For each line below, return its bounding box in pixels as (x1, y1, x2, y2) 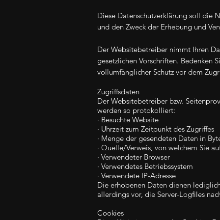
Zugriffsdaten (97, 87, 139, 96)
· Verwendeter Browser (97, 152, 170, 162)
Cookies (97, 208, 124, 218)
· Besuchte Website (97, 115, 159, 124)
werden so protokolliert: (97, 106, 175, 115)
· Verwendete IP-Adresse (97, 171, 176, 180)
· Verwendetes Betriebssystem (97, 162, 193, 171)
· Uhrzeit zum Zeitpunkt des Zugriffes (97, 124, 214, 134)
